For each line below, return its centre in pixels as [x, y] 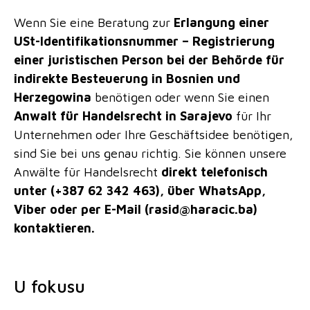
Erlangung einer [221, 22]
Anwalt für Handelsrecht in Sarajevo [123, 116]
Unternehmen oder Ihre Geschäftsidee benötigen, [154, 134]
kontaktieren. [54, 228]
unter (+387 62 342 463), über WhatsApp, [140, 190]
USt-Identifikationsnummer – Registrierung [144, 41]
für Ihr [252, 116]
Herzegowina [53, 97]
